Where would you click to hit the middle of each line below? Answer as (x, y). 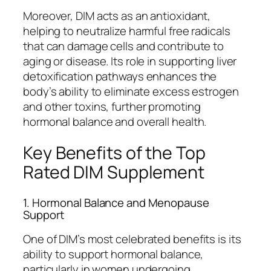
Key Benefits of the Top (114, 153)
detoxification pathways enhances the (120, 76)
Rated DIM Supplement (114, 172)
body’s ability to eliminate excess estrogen (131, 91)
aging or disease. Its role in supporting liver (130, 61)
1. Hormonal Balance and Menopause (116, 202)
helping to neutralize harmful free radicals (127, 31)
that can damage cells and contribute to (124, 46)
